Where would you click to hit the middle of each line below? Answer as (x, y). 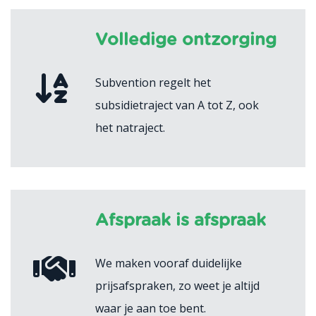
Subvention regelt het (153, 83)
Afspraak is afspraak (181, 221)
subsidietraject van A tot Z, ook (177, 105)
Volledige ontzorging (186, 41)
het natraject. (130, 128)
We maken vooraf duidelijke (169, 263)
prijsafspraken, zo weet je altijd (177, 286)
